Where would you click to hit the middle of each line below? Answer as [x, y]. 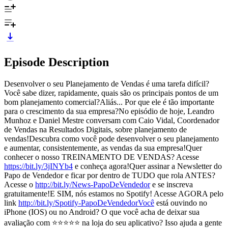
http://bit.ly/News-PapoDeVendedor [93, 184]
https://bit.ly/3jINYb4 [38, 166]
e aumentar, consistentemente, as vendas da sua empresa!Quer [103, 148]
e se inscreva [172, 184]
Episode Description [56, 62]
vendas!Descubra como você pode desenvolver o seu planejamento [111, 138]
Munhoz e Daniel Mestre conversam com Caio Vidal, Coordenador [112, 120]
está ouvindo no [181, 203]
